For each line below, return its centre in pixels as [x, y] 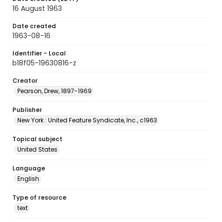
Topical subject [37, 139]
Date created [34, 26]
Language [29, 168]
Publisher [27, 110]
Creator [25, 81]
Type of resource [39, 197]
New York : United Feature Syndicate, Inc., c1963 [87, 120]
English [28, 179]
